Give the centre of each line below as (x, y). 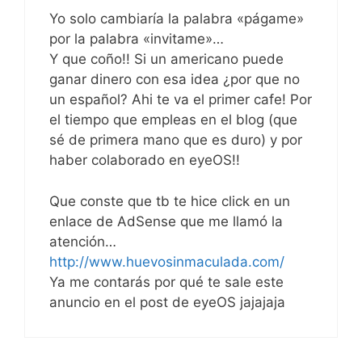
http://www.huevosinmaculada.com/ (167, 261)
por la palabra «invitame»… (137, 39)
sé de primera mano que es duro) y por (176, 140)
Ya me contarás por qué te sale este (166, 282)
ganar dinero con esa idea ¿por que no (175, 80)
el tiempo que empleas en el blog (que (173, 120)
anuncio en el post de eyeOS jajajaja (167, 302)
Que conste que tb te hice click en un (170, 201)
